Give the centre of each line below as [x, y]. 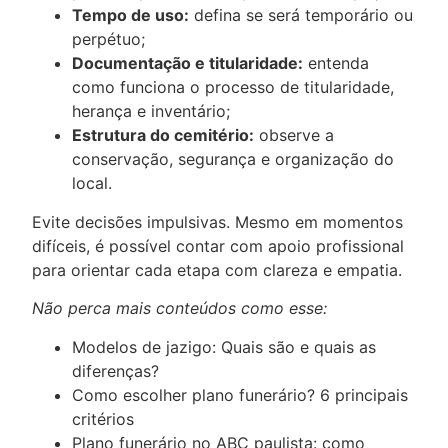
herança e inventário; [151, 110]
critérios [103, 418]
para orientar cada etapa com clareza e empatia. [217, 269]
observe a [294, 134]
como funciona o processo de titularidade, [233, 86]
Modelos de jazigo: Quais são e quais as [224, 346]
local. [92, 182]
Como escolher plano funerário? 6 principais [240, 394]
